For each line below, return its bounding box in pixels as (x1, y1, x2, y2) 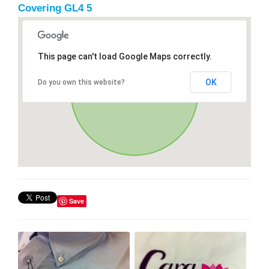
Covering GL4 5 (18, 2, 92, 14)
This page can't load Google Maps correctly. (37, 51, 212, 61)
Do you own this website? (37, 77, 125, 86)
